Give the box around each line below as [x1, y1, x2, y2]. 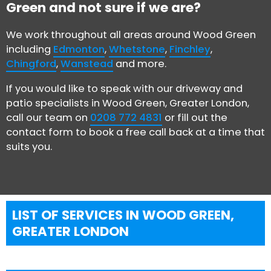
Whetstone [109, 42, 165, 57]
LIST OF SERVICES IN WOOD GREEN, [12, 205, 234, 224]
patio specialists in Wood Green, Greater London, [6, 96, 249, 110]
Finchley [169, 42, 211, 57]
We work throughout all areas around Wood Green [6, 28, 256, 42]
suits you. [6, 139, 52, 154]
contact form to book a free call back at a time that [6, 125, 265, 139]
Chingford [6, 57, 56, 71]
